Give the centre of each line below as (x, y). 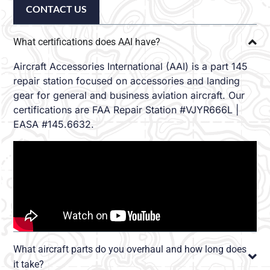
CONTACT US (57, 9)
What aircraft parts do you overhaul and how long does (130, 250)
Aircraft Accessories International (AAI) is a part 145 (131, 67)
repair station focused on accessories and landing (127, 81)
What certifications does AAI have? (87, 42)
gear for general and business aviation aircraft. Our (129, 96)
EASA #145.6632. (54, 124)
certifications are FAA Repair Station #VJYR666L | (126, 110)
